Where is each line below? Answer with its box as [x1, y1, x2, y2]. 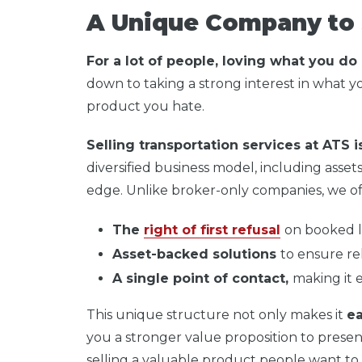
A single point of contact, [112, 270, 293, 286]
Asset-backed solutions [112, 246, 280, 262]
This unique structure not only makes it [86, 306, 347, 322]
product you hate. [86, 98, 204, 114]
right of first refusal [144, 221, 280, 238]
